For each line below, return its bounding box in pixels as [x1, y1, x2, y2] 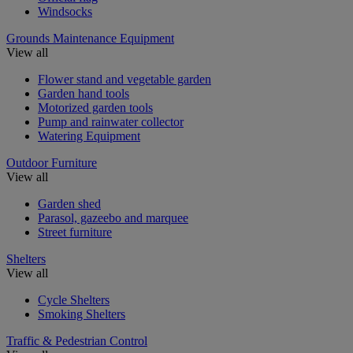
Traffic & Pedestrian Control [6, 333, 147, 347]
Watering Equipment [38, 128, 140, 143]
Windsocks [38, 4, 92, 18]
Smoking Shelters [38, 307, 125, 321]
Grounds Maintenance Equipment [6, 31, 174, 45]
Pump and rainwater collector [38, 114, 184, 128]
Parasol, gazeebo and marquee [38, 210, 188, 225]
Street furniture [38, 225, 112, 239]
